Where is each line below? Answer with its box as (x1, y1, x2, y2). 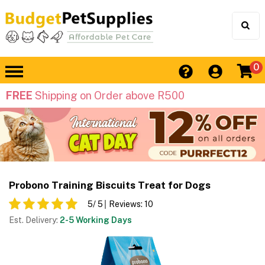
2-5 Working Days (60, 215, 132, 225)
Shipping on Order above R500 (33, 89, 185, 102)
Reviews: (109, 199, 144, 209)
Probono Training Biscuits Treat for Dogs (9, 179, 211, 192)
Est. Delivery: (9, 215, 60, 225)
